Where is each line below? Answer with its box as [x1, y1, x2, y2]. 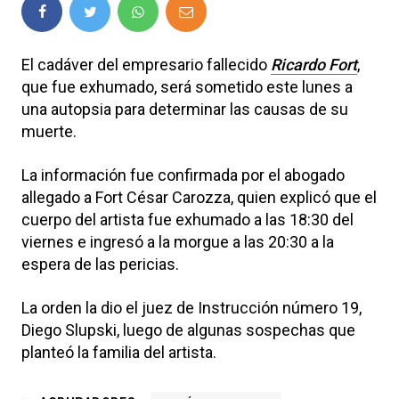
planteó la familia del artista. [21, 342, 216, 362]
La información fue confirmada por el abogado [21, 165, 345, 184]
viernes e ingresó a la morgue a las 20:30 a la [21, 232, 334, 251]
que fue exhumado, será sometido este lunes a [21, 77, 353, 96]
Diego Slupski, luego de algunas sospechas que [21, 320, 355, 339]
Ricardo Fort [271, 54, 357, 74]
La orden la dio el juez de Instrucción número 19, [21, 297, 362, 317]
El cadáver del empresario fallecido [21, 54, 271, 74]
